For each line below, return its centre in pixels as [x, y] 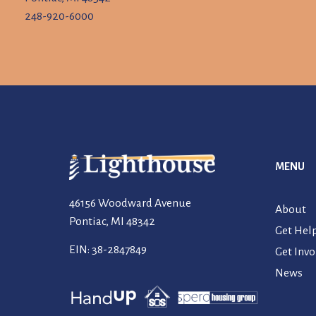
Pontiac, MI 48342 [112, 222]
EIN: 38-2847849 [108, 250]
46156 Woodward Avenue [130, 203]
